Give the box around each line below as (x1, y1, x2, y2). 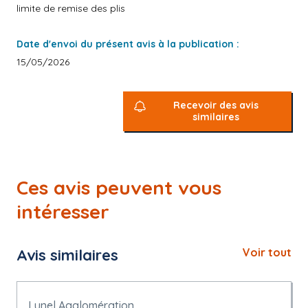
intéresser (16, 199, 109, 223)
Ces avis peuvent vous (16, 175, 221, 199)
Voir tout (243, 245, 291, 259)
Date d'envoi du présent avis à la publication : (16, 38, 239, 50)
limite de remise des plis (16, 2, 125, 14)
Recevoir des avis (173, 99, 259, 111)
